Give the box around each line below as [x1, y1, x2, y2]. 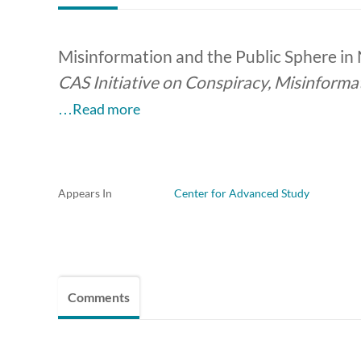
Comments [68, 289, 130, 305]
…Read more [58, 100, 140, 118]
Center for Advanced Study [174, 186, 309, 201]
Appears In [58, 186, 112, 201]
